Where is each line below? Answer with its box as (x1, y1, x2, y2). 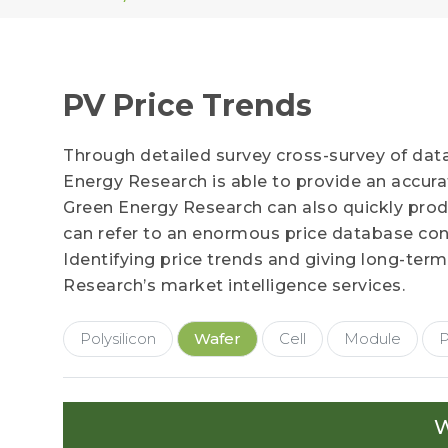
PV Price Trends (63, 87, 312, 124)
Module (344, 329, 401, 348)
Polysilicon (80, 329, 156, 348)
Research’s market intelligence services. (63, 276, 405, 295)
